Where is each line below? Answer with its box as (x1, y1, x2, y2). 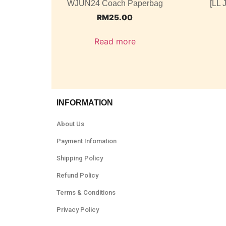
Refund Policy (56, 172, 98, 180)
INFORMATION (56, 98, 113, 107)
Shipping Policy (56, 154, 103, 162)
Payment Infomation (56, 137, 117, 145)
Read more (94, 36, 136, 46)
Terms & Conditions (56, 189, 116, 197)
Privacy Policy (56, 206, 99, 214)
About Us (56, 120, 84, 128)
